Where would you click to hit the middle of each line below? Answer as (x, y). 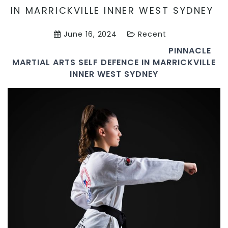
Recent (152, 34)
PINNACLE (114, 51)
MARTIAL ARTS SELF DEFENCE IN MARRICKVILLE (114, 62)
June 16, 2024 (89, 34)
